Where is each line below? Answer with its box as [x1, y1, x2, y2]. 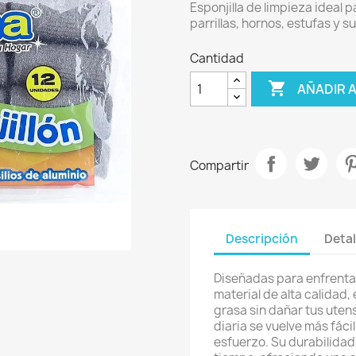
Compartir [190, 157, 249, 174]
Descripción [226, 230, 298, 247]
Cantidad [190, 50, 244, 67]
